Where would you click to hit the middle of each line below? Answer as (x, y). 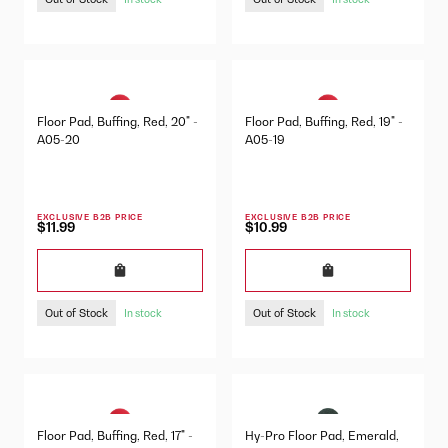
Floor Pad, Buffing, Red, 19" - (323, 121)
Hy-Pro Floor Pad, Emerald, (321, 435)
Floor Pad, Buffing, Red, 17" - (114, 435)
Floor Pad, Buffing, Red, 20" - (117, 121)
